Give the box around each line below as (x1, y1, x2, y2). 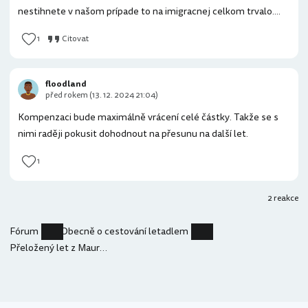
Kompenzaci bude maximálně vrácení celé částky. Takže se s (18, 110, 278, 124)
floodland (45, 78, 87, 90)
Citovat (62, 33, 89, 45)
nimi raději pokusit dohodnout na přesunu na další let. (18, 126, 248, 141)
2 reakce (267, 192, 298, 204)
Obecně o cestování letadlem (60, 224, 188, 239)
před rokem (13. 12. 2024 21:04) (45, 89, 158, 101)
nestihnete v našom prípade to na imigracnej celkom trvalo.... (18, 4, 280, 19)
